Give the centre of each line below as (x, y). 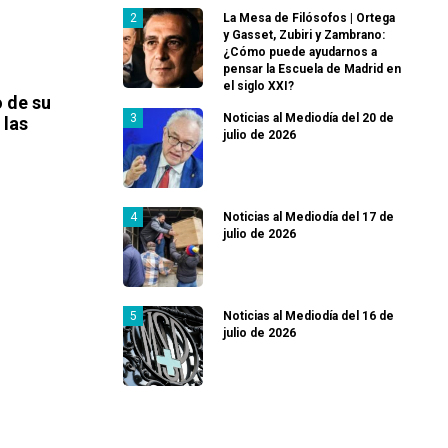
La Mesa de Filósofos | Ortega (309, 18)
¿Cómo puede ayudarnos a (300, 52)
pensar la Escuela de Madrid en (312, 69)
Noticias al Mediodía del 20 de (308, 118)
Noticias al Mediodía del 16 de (308, 316)
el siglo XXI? (258, 86)
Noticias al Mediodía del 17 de (308, 217)
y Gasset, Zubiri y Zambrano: (304, 35)
